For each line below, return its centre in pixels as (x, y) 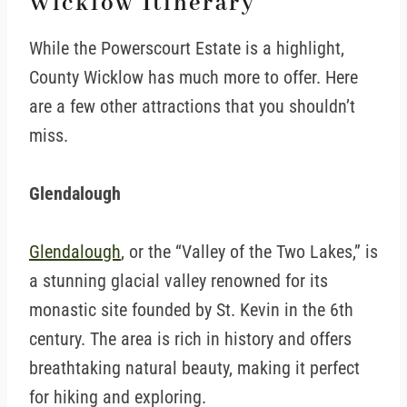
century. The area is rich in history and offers (190, 339)
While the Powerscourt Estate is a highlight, (187, 49)
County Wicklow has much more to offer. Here (194, 78)
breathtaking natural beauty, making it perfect (194, 368)
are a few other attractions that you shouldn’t (192, 107)
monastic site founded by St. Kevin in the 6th (191, 310)
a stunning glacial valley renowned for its (179, 281)
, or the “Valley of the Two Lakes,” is (249, 252)
